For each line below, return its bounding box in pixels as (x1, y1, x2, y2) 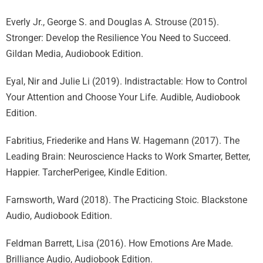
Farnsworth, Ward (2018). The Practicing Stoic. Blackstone (6, 194, 247, 205)
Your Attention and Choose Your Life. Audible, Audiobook (6, 92, 240, 103)
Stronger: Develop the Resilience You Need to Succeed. (6, 32, 231, 43)
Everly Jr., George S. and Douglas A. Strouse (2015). (6, 16, 219, 28)
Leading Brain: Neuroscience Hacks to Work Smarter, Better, (6, 151, 250, 162)
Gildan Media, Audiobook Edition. (6, 48, 143, 59)
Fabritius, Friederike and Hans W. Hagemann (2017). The (6, 135, 240, 146)
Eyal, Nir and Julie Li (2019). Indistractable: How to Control (6, 76, 247, 87)
